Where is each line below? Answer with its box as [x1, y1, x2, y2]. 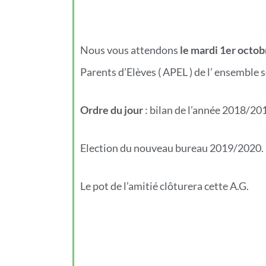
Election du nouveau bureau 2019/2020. [80, 141, 264, 154]
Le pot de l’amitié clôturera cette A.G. [80, 179, 249, 192]
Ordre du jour [80, 103, 143, 116]
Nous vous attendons [80, 43, 180, 56]
